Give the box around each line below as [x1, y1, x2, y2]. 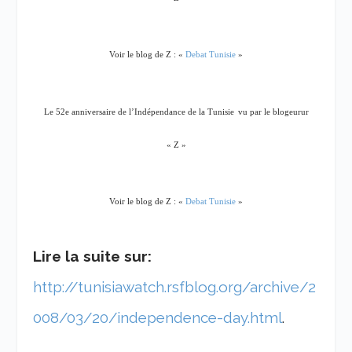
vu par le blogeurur [237, 107, 309, 116]
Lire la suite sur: [33, 247, 152, 265]
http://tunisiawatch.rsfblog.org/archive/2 [33, 277, 317, 295]
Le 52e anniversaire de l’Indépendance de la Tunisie [43, 107, 234, 116]
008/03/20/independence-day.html [33, 308, 283, 326]
